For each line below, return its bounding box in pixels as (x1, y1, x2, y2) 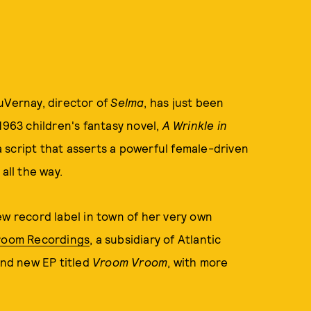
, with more (167, 255, 228, 269)
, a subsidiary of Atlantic (90, 232, 221, 246)
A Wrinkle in (162, 118, 227, 132)
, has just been (144, 95, 224, 109)
